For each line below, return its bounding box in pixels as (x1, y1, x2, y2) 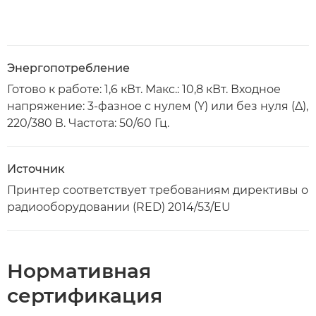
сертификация (7, 284, 162, 308)
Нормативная (7, 259, 151, 283)
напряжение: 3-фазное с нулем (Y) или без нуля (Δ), (7, 99, 308, 113)
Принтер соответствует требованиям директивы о (7, 183, 308, 197)
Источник (7, 162, 65, 176)
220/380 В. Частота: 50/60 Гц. (7, 116, 169, 130)
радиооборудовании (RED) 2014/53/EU (7, 200, 231, 214)
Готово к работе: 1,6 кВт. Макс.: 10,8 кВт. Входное (7, 83, 281, 96)
